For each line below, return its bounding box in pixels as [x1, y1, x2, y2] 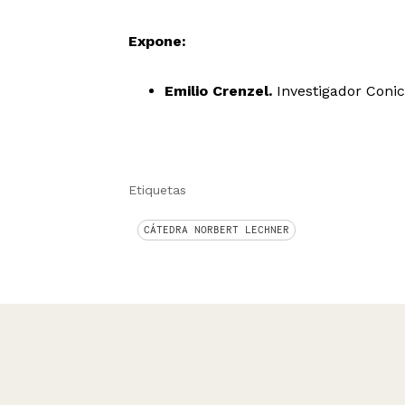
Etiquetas [127, 182, 186, 197]
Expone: [127, 32, 186, 50]
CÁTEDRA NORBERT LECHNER [143, 222, 289, 236]
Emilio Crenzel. [164, 81, 272, 99]
